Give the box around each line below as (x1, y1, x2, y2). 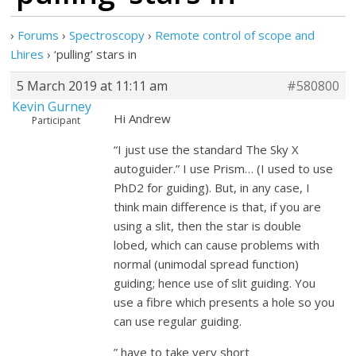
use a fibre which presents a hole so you (114, 294, 335, 310)
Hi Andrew (114, 110, 172, 126)
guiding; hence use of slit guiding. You (114, 275, 316, 291)
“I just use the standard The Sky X (114, 141, 300, 157)
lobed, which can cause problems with (114, 237, 320, 253)
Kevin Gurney (11, 98, 91, 115)
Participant (32, 114, 81, 127)
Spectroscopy (69, 27, 145, 43)
